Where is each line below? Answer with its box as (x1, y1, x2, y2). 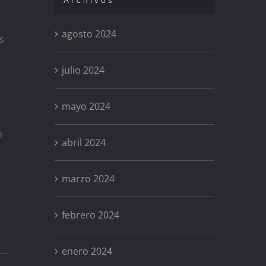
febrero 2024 (61, 208, 119, 221)
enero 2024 (61, 244, 112, 258)
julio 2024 (61, 63, 104, 77)
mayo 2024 (61, 99, 110, 113)
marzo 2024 (61, 172, 115, 185)
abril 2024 (61, 135, 106, 149)
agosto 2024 (61, 27, 116, 40)
